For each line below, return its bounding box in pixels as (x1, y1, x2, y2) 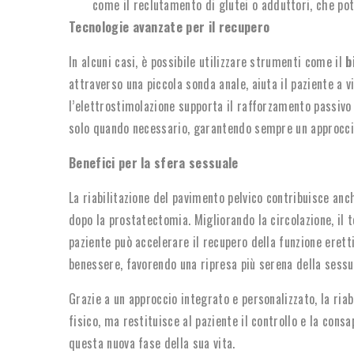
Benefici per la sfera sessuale (69, 153, 239, 172)
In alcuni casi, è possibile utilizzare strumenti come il (69, 51, 346, 71)
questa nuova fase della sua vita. (69, 333, 235, 352)
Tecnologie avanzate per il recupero (69, 17, 270, 36)
